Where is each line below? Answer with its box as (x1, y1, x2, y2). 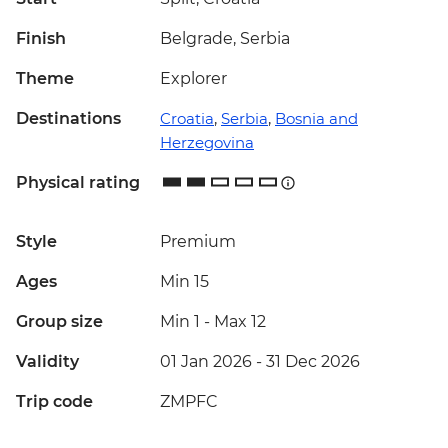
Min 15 (160, 272, 209, 292)
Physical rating (16, 173, 140, 193)
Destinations (16, 109, 121, 129)
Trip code (16, 392, 93, 412)
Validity (16, 352, 79, 372)
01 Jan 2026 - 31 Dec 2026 (160, 352, 360, 372)
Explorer (160, 69, 227, 89)
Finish (16, 29, 66, 49)
